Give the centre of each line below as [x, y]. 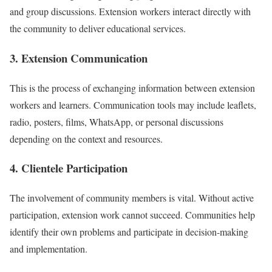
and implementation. [49, 249]
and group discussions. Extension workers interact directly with [130, 12]
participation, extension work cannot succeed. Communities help [132, 215]
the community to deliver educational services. [98, 29]
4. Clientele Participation [69, 168]
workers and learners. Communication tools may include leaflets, [133, 104]
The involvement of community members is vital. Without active [132, 198]
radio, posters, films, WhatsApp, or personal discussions [117, 121]
